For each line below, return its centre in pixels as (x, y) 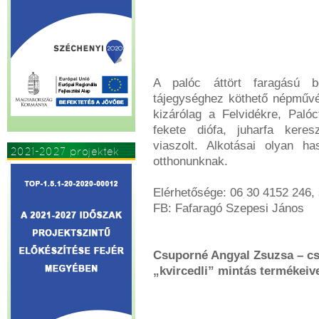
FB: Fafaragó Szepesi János (229, 208)
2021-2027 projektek (65, 151)
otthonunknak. (190, 161)
